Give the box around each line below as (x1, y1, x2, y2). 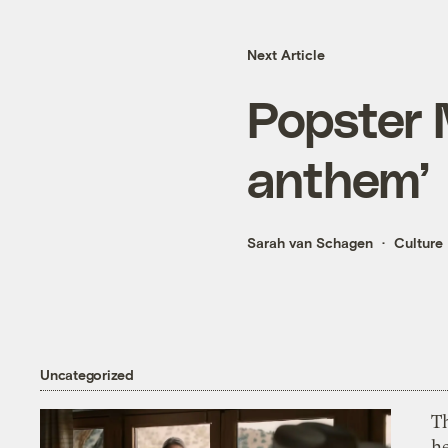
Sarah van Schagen (247, 234, 373, 252)
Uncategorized (40, 365, 134, 383)
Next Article (247, 46, 325, 64)
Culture (394, 234, 443, 252)
